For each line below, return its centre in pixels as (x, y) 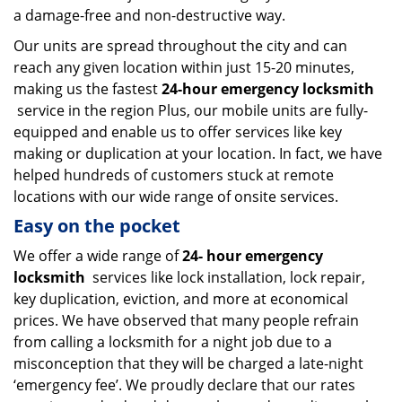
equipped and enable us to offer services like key (178, 132)
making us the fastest (87, 89)
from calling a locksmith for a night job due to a (173, 342)
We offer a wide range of (98, 256)
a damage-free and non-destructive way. (149, 15)
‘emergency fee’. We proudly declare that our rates (184, 385)
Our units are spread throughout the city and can (180, 46)
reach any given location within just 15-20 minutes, (184, 67)
